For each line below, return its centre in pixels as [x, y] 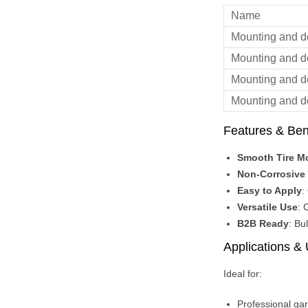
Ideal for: [243, 274]
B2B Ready [263, 223]
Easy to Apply [269, 190]
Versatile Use [267, 207]
